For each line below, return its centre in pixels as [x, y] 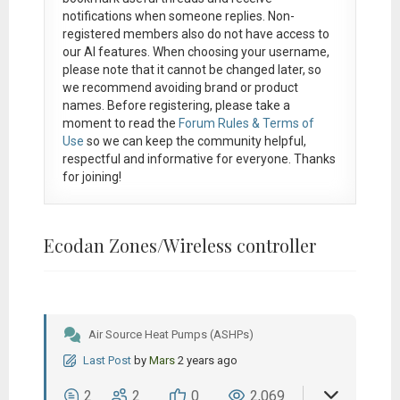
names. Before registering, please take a [176, 105]
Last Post [107, 360]
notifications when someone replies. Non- [178, 16]
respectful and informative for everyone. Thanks [199, 158]
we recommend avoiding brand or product [180, 87]
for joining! [92, 176]
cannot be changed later [234, 69]
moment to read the [120, 123]
